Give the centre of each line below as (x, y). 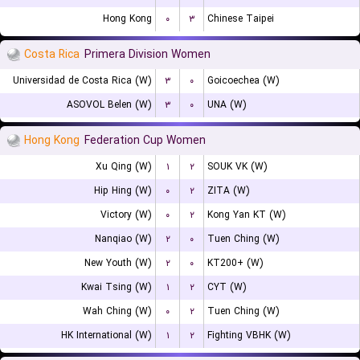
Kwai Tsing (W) (117, 287)
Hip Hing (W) (123, 191)
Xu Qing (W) (124, 167)
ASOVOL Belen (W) (109, 105)
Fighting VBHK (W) (249, 335)
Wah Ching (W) (117, 311)
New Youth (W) (118, 263)
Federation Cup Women (145, 141)
